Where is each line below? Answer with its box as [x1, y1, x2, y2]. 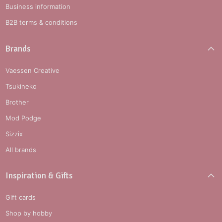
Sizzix [5, 129, 23, 138]
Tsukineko [5, 82, 37, 90]
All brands [5, 145, 37, 154]
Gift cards [5, 193, 36, 202]
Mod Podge [5, 113, 42, 122]
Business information [5, 2, 71, 11]
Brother [5, 98, 29, 106]
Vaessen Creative [5, 66, 60, 74]
